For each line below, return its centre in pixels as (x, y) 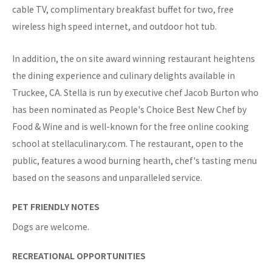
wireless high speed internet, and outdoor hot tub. (114, 26)
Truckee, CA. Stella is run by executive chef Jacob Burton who (135, 93)
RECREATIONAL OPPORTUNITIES (79, 256)
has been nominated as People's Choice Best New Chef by (129, 110)
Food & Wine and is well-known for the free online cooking (131, 127)
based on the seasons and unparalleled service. (107, 178)
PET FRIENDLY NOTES (56, 207)
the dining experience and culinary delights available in (124, 76)
